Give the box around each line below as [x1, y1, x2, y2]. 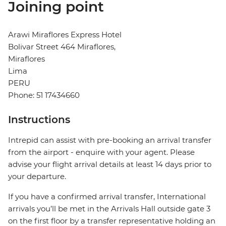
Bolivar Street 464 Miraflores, [8, 42, 116, 52]
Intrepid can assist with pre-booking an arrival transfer [8, 135, 211, 145]
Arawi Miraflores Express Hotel [8, 30, 122, 40]
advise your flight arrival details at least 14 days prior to [8, 159, 211, 169]
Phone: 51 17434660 [8, 90, 80, 100]
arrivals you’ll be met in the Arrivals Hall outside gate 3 [8, 204, 210, 214]
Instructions [8, 114, 70, 126]
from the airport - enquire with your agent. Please [8, 147, 195, 157]
